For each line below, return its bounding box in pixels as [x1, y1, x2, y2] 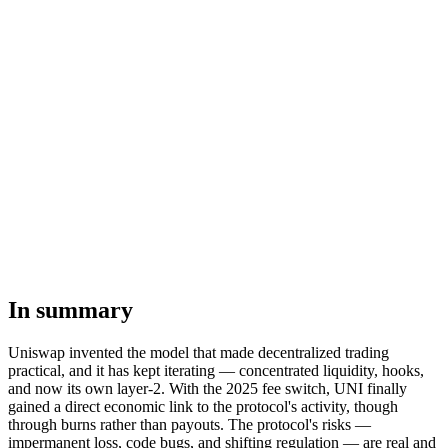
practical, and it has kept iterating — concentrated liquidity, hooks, [8, 362, 424, 380]
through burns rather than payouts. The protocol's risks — [8, 416, 371, 434]
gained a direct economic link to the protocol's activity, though [8, 398, 398, 416]
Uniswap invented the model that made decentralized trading [8, 344, 389, 362]
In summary [8, 297, 133, 324]
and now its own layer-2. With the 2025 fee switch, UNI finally [8, 380, 407, 398]
